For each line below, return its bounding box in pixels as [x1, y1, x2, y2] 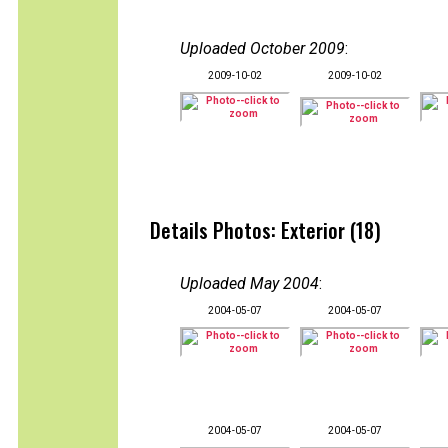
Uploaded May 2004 [180, 274, 319, 293]
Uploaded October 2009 [180, 39, 345, 58]
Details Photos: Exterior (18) [150, 215, 381, 245]
